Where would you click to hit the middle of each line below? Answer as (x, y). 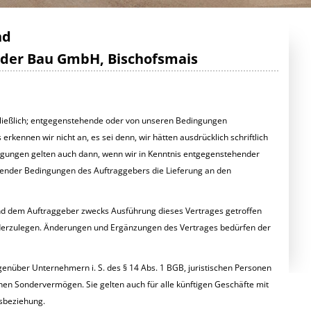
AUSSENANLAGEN (138, 47)
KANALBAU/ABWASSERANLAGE (168, 120)
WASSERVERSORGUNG (151, 72)
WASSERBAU (46, 23)
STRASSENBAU (131, 96)
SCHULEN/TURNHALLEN (155, 23)
